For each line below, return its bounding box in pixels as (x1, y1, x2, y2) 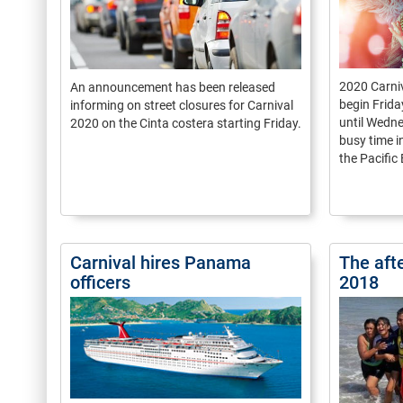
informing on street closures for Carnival (70, 97, 293, 112)
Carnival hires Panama (70, 252, 251, 273)
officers (70, 272, 130, 293)
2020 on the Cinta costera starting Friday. (70, 115, 301, 130)
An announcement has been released (70, 79, 275, 94)
